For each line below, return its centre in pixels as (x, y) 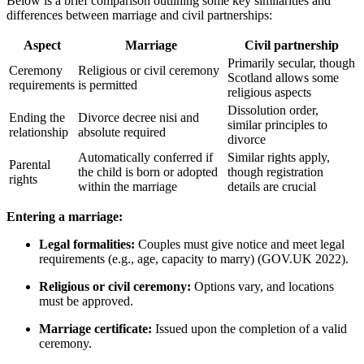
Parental (30, 165)
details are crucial (272, 187)
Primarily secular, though (291, 63)
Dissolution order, (273, 110)
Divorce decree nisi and (139, 118)
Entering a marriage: (65, 217)
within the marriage (128, 187)
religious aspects (269, 93)
